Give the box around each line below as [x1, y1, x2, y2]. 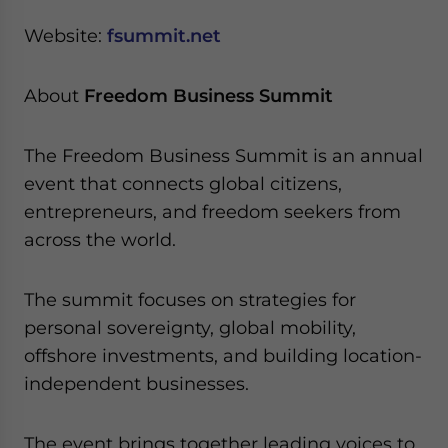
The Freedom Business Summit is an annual [24, 145, 423, 166]
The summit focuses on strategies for [24, 289, 356, 310]
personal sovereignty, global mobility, [24, 317, 356, 338]
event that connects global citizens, [24, 173, 342, 194]
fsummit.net [107, 25, 221, 46]
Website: [24, 25, 107, 46]
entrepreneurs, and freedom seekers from [24, 201, 401, 222]
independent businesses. [24, 373, 249, 394]
